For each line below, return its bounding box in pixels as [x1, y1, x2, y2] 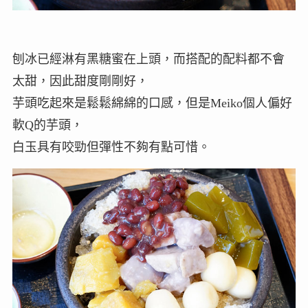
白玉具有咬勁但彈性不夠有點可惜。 [12, 140, 210, 154]
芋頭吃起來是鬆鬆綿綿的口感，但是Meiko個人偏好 [12, 96, 292, 110]
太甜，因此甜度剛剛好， [12, 74, 148, 88]
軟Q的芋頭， [12, 118, 83, 132]
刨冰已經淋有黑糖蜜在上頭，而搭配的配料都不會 [12, 52, 285, 66]
